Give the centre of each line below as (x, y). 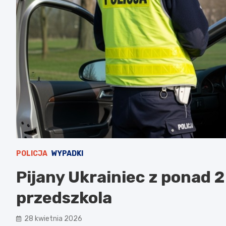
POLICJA (32, 153)
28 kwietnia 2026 (53, 218)
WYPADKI (67, 153)
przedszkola (64, 197)
